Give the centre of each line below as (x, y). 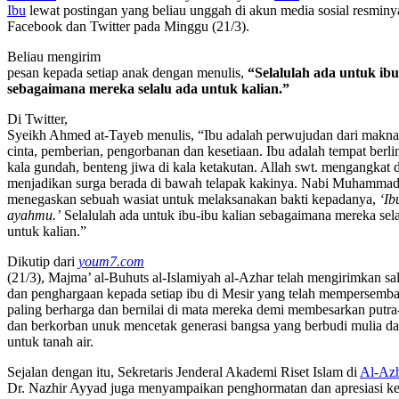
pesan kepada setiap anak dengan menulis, (127, 73)
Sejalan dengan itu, (62, 372)
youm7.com (111, 262)
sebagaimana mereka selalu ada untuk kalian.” (148, 89)
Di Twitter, (37, 119)
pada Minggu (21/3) (188, 27)
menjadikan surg (53, 183)
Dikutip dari (43, 262)
